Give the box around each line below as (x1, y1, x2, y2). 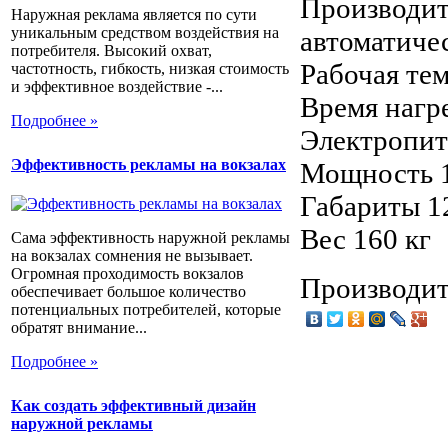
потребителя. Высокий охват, (11, 41, 212, 59)
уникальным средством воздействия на (11, 23, 279, 41)
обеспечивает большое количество (11, 283, 250, 301)
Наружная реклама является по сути (11, 5, 257, 23)
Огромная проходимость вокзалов (11, 265, 244, 283)
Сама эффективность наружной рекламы (11, 229, 290, 247)
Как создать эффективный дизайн (11, 397, 256, 415)
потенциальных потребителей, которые (11, 301, 281, 319)
